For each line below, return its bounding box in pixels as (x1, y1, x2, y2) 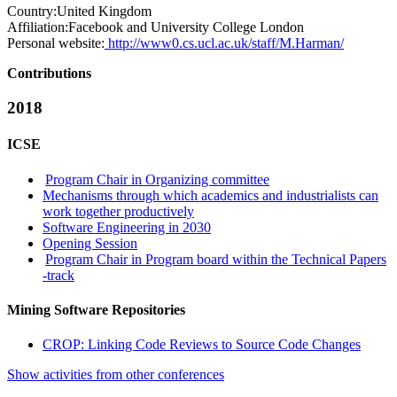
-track (43, 267, 74, 283)
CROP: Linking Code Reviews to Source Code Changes (43, 337, 361, 353)
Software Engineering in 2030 (43, 219, 211, 235)
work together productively (43, 203, 194, 219)
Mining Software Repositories (7, 301, 185, 317)
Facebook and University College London (68, 19, 304, 35)
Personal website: (7, 35, 105, 51)
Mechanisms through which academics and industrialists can (43, 187, 378, 203)
